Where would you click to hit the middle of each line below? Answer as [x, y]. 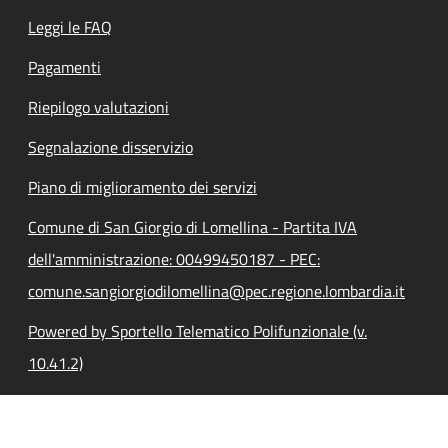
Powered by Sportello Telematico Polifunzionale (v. [197, 330]
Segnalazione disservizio [110, 146]
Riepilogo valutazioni [98, 106]
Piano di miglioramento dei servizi [142, 186]
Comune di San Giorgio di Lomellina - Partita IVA [192, 226]
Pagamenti [64, 66]
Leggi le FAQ [70, 26]
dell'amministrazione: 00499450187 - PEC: [174, 258]
